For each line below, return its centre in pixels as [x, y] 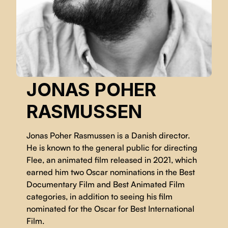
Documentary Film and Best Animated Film [106, 184]
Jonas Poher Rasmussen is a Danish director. [108, 135]
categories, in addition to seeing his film [99, 196]
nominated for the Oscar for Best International [110, 208]
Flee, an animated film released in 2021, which [112, 160]
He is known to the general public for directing [112, 147]
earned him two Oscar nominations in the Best [111, 172]
